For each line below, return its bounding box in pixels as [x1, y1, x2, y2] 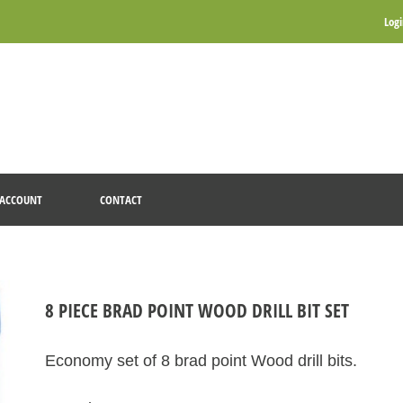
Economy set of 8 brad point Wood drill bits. [45, 351, 358, 370]
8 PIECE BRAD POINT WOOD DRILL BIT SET [45, 298, 350, 324]
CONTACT [100, 192, 142, 208]
